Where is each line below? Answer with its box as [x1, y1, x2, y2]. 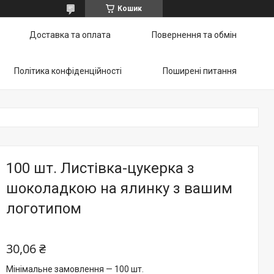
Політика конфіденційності [14, 66, 122, 76]
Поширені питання [163, 66, 237, 76]
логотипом [6, 200, 81, 217]
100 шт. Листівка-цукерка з [6, 160, 194, 177]
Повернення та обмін [152, 30, 237, 40]
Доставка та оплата [29, 30, 111, 40]
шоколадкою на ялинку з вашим [6, 180, 232, 197]
